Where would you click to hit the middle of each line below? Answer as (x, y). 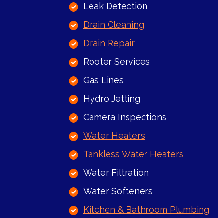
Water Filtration (116, 173)
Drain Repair (109, 43)
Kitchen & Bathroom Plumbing (146, 210)
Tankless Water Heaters (133, 154)
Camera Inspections (125, 117)
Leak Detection (115, 6)
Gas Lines (103, 80)
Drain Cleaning (114, 25)
